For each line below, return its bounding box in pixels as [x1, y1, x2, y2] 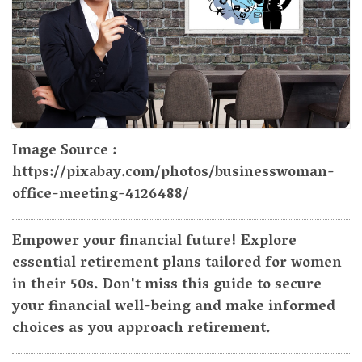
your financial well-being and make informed [12, 294, 335, 322]
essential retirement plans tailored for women [12, 250, 342, 279]
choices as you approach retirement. [12, 316, 271, 344]
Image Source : [12, 138, 116, 166]
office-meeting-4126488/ [12, 182, 189, 210]
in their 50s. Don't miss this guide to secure [12, 272, 322, 301]
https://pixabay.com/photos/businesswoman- [12, 160, 335, 188]
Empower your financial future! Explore [12, 229, 297, 257]
